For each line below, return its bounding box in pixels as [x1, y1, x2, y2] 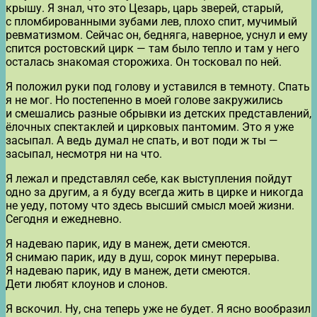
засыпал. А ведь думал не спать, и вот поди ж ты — [6, 133, 278, 147]
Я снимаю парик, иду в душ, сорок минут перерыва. [6, 250, 279, 264]
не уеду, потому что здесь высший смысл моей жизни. [6, 198, 294, 212]
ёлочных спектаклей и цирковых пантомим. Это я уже [6, 120, 294, 134]
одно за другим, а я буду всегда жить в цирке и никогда [6, 185, 304, 199]
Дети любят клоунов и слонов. [6, 277, 168, 291]
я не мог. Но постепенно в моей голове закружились [6, 93, 283, 107]
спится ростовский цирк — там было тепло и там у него [6, 41, 299, 55]
